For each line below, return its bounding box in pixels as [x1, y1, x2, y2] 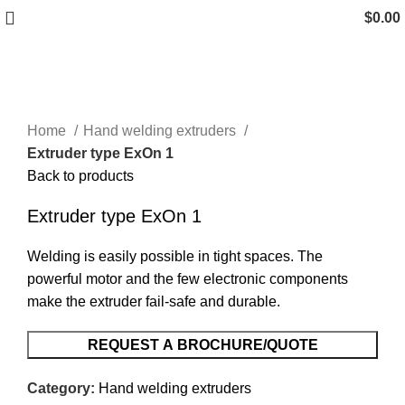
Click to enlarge [27, 99, 127, 116]
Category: [27, 381, 95, 397]
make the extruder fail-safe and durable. [27, 294, 280, 310]
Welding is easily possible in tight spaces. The [27, 249, 323, 265]
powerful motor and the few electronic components [27, 271, 348, 287]
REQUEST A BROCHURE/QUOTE [87, 337, 318, 353]
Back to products [27, 168, 134, 184]
